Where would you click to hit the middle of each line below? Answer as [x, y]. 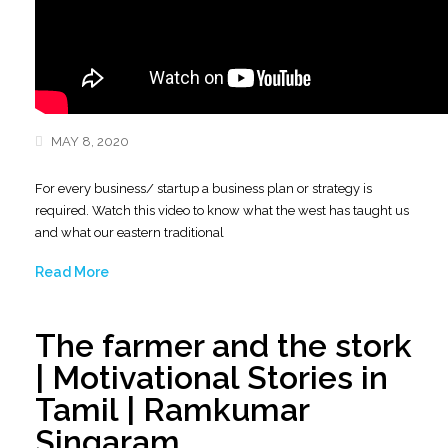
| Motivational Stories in [211, 377]
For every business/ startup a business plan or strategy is [203, 188]
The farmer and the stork [223, 345]
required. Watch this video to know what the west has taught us [222, 210]
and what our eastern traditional [129, 232]
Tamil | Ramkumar [172, 409]
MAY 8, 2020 [88, 141]
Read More [72, 272]
